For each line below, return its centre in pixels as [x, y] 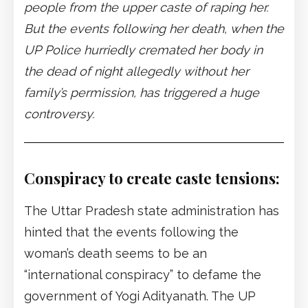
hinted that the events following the [131, 232]
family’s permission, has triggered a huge [142, 93]
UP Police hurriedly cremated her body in [143, 50]
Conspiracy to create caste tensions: [152, 178]
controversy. [59, 114]
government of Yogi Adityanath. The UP [140, 296]
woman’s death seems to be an [115, 254]
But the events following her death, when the [154, 29]
